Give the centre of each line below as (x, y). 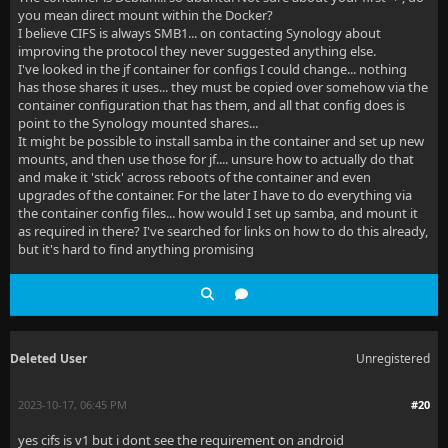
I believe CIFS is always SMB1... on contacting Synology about (199, 33)
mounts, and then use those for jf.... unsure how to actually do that (216, 159)
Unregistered (393, 358)
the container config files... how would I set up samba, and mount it (218, 213)
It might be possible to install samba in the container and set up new (221, 141)
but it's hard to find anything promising (136, 249)
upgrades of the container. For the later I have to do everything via (215, 195)
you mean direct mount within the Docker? (145, 15)
